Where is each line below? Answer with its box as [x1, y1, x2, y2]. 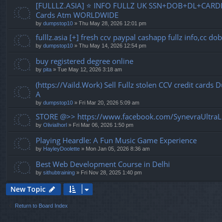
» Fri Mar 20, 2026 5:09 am [73, 99, 139, 106]
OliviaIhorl [43, 121, 67, 128]
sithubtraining [43, 169, 75, 175]
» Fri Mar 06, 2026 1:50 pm [67, 121, 133, 128]
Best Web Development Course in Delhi [36, 159, 170, 169]
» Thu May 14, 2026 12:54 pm [73, 42, 146, 49]
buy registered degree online [36, 55, 133, 66]
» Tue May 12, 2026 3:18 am [52, 66, 122, 72]
